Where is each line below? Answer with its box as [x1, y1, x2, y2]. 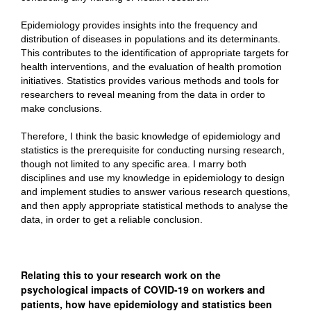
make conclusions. [21, 103, 102, 114]
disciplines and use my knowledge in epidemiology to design [21, 172, 285, 183]
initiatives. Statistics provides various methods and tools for [21, 75, 279, 86]
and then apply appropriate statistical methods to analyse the [21, 200, 288, 211]
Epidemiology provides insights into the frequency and [21, 19, 258, 31]
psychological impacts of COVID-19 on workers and [21, 283, 265, 296]
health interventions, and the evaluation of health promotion [21, 61, 282, 72]
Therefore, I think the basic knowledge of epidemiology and [21, 131, 280, 142]
